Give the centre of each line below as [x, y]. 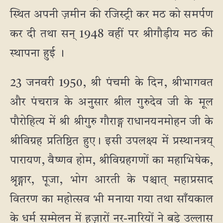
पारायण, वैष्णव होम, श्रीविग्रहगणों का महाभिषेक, [111, 161]
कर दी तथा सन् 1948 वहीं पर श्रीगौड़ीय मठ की [111, 34]
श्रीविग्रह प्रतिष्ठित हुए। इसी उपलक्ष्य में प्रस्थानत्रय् [111, 141]
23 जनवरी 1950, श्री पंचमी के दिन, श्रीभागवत [111, 83]
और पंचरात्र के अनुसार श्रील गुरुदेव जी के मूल [111, 103]
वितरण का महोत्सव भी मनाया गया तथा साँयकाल [111, 200]
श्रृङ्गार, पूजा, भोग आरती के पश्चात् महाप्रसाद [111, 180]
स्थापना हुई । [37, 54]
